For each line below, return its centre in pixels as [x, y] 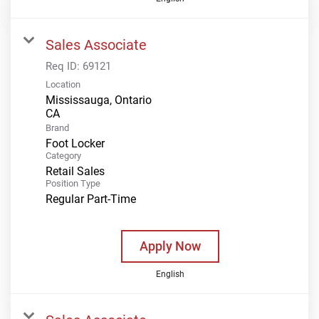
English [170, 274]
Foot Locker [75, 143]
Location [63, 84]
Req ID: [64, 66]
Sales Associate [96, 45]
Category [63, 155]
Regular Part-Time [91, 199]
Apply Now [170, 246]
